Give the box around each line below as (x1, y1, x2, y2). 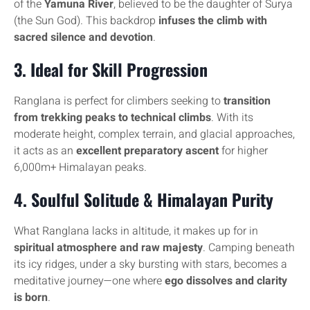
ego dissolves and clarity (165, 273, 287, 289)
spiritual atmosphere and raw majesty (14, 239, 203, 256)
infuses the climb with (158, 12, 267, 29)
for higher (219, 143, 268, 159)
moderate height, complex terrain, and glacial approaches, (14, 126, 295, 143)
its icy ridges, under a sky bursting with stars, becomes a (14, 256, 287, 273)
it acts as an (14, 143, 76, 159)
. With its (211, 109, 253, 126)
